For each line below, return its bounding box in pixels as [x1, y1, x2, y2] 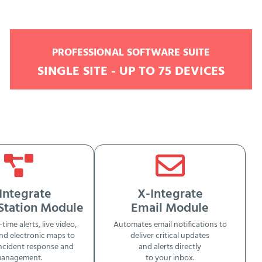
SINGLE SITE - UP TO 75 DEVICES [37, 61, 225, 82]
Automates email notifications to [113, 218, 227, 232]
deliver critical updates [130, 229, 210, 243]
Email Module [131, 198, 209, 219]
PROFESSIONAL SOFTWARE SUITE [51, 44, 210, 62]
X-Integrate [137, 184, 203, 205]
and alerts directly [139, 240, 202, 254]
